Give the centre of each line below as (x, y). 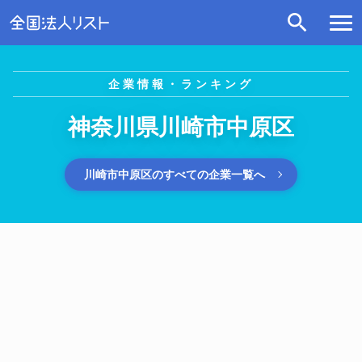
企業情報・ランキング (181, 84)
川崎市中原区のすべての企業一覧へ (175, 175)
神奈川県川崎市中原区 (181, 127)
